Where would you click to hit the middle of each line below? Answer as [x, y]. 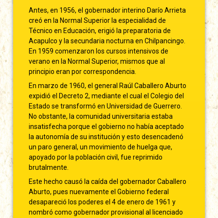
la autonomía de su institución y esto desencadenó [106, 136]
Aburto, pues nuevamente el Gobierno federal [99, 191]
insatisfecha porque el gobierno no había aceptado [107, 126]
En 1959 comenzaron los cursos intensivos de [99, 51]
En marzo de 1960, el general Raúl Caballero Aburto [108, 85]
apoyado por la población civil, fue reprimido [96, 157]
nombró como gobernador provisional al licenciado [106, 212]
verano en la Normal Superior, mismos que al [97, 61]
